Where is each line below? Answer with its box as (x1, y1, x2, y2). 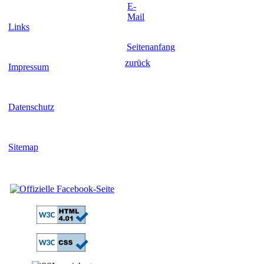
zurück (125, 58, 150, 68)
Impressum (8, 62, 49, 72)
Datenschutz (8, 102, 54, 112)
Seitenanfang (127, 42, 175, 52)
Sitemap (8, 142, 38, 152)
